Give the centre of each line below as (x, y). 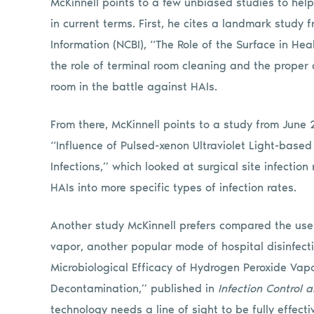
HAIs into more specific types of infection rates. (173, 187)
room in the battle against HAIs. (134, 86)
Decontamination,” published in (134, 288)
